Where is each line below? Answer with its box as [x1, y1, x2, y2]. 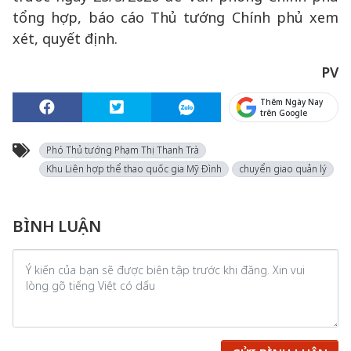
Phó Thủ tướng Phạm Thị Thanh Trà [46, 143, 199, 157]
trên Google [260, 107, 308, 118]
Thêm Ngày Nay [260, 96, 324, 107]
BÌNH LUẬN [13, 215, 101, 237]
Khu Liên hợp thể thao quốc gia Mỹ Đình [46, 162, 222, 175]
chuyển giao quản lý [239, 162, 327, 175]
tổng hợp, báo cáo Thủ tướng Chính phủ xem [13, 8, 338, 27]
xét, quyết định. [13, 29, 118, 48]
